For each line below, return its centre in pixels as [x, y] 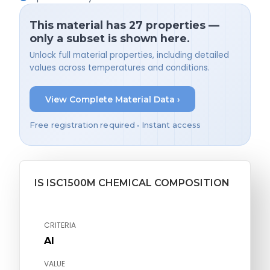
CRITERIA [60, 225]
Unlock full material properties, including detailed [129, 55]
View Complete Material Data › [112, 99]
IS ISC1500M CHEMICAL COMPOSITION [132, 183]
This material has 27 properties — [124, 25]
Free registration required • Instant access [115, 125]
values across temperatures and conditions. [120, 68]
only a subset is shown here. [110, 38]
